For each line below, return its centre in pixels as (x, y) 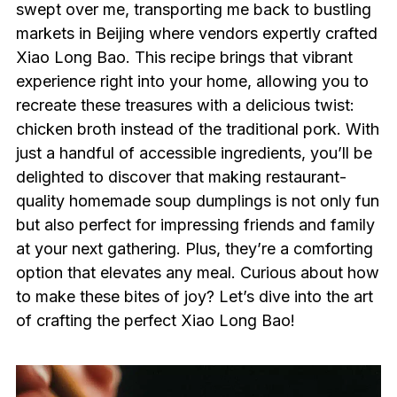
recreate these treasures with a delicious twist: (185, 105)
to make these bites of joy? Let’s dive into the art (194, 296)
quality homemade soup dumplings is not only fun (197, 201)
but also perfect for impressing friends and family (195, 225)
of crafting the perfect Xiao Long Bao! (155, 320)
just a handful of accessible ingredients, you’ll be (194, 153)
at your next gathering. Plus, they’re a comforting (194, 249)
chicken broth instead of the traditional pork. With (197, 129)
